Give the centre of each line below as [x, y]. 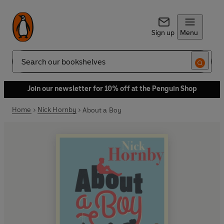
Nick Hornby [57, 110]
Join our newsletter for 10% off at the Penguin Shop [112, 89]
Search [23, 65]
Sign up [163, 33]
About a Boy [102, 110]
